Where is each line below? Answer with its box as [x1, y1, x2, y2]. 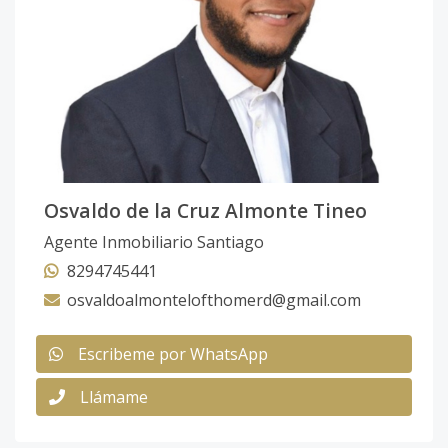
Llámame [80, 386, 148, 408]
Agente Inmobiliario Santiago [44, 231, 264, 253]
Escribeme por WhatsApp [78, 343, 268, 365]
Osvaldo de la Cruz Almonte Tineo [44, 197, 367, 224]
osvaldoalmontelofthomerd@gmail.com [67, 289, 361, 311]
